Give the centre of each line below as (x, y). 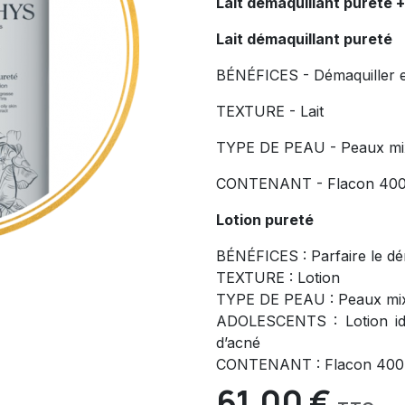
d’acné (238, 343)
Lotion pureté (265, 220)
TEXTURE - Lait (270, 112)
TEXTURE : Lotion (278, 278)
